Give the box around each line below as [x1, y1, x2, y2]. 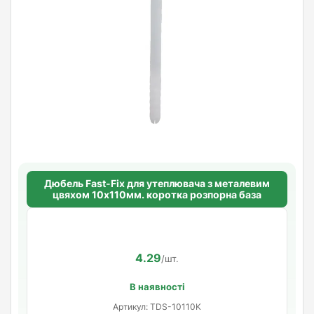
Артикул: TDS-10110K [113, 301, 201, 312]
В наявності [129, 280, 185, 292]
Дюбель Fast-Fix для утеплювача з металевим [44, 177, 270, 189]
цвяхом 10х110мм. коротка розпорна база [53, 188, 261, 200]
